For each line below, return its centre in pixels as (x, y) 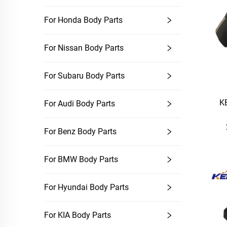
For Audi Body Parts (80, 104)
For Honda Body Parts (83, 20)
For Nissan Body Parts (84, 48)
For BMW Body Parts (81, 159)
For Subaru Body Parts (84, 76)
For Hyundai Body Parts (86, 187)
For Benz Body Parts (80, 131)
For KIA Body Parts (78, 215)
